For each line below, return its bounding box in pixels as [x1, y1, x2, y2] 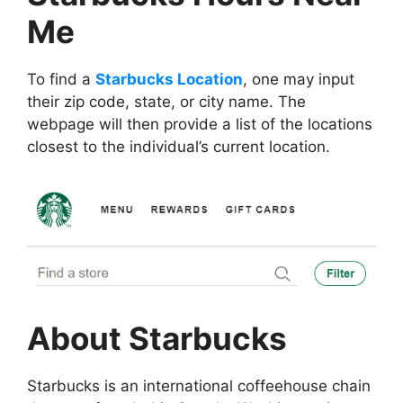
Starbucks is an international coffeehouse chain [27, 376, 371, 395]
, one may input [243, 70, 354, 89]
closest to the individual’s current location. [27, 138, 330, 157]
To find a [27, 70, 95, 89]
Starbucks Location [95, 70, 243, 89]
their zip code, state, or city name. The [27, 93, 306, 112]
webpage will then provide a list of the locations [27, 115, 372, 134]
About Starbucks [27, 318, 287, 357]
